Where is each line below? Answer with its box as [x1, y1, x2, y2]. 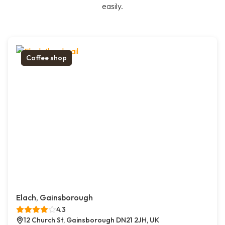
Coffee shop [26, 53, 67, 63]
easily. [102, 1, 123, 12]
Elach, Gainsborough [16, 192, 93, 203]
